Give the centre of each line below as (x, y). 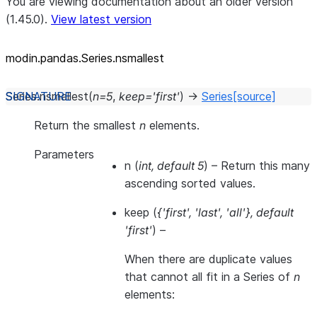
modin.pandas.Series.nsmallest (85, 58)
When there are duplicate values (208, 259)
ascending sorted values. (190, 183)
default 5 (180, 166)
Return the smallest (87, 125)
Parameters (64, 154)
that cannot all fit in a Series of (209, 277)
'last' (207, 212)
